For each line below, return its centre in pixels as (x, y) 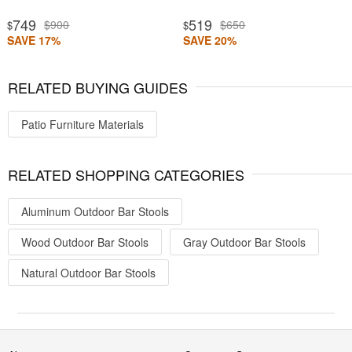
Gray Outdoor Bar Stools (244, 242)
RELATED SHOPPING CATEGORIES (126, 175)
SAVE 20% (210, 40)
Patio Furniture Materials (82, 125)
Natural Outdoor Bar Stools (88, 273)
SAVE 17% (34, 40)
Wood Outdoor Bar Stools (85, 242)
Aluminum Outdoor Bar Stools (95, 212)
